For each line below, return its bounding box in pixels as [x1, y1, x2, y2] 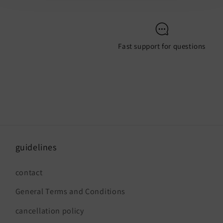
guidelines [15, 141, 57, 153]
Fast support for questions [118, 41, 206, 51]
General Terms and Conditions [15, 186, 125, 197]
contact [15, 167, 43, 178]
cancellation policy [15, 205, 84, 216]
